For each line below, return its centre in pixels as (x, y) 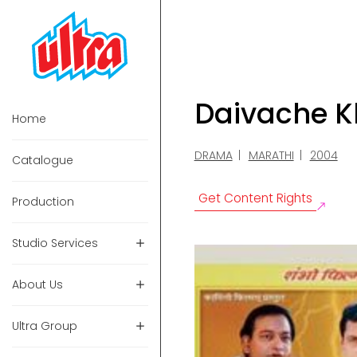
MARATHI (271, 155)
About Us (37, 285)
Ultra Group (45, 326)
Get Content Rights (255, 198)
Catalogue (43, 161)
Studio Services (55, 243)
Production (43, 202)
